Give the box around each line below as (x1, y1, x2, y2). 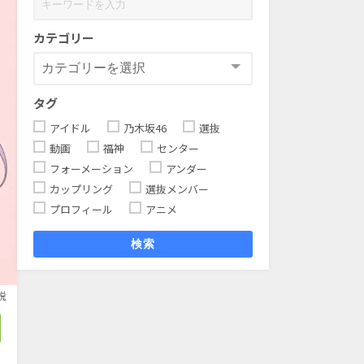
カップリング (50, 181, 113, 197)
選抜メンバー (145, 181, 209, 197)
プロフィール (50, 201, 113, 218)
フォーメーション (50, 161, 133, 177)
